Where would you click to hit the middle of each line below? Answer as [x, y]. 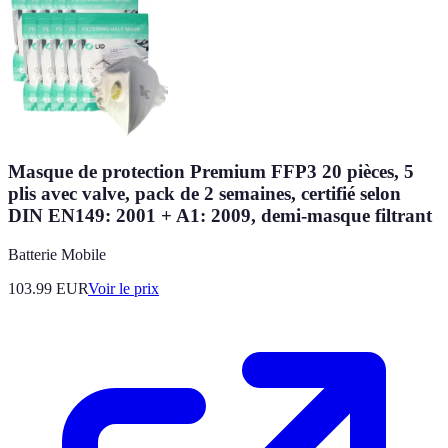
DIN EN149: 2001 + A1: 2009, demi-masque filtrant [220, 216]
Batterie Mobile [57, 254]
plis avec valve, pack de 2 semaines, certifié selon [204, 194]
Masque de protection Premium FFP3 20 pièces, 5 [211, 172]
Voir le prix [123, 288]
